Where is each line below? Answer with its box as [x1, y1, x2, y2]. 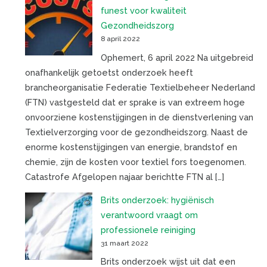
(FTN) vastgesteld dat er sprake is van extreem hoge [24, 97, 245, 107]
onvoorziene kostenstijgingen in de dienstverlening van [24, 111, 253, 122]
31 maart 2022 [100, 239, 148, 248]
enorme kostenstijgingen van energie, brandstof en [24, 141, 237, 152]
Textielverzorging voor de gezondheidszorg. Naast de [24, 126, 248, 137]
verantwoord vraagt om [100, 210, 198, 221]
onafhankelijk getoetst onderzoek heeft [24, 67, 193, 77]
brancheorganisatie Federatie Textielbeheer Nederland [24, 82, 255, 92]
